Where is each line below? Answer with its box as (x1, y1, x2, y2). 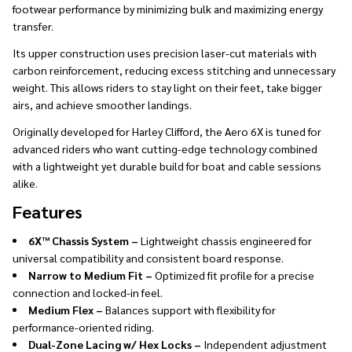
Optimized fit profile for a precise (155, 267, 314, 282)
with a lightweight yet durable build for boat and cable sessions (13, 158, 321, 173)
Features (13, 200, 82, 222)
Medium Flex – (28, 302, 105, 317)
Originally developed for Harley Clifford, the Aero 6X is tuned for (13, 123, 321, 138)
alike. (13, 175, 38, 190)
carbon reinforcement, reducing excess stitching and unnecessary (13, 62, 335, 77)
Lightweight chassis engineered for (141, 233, 312, 247)
